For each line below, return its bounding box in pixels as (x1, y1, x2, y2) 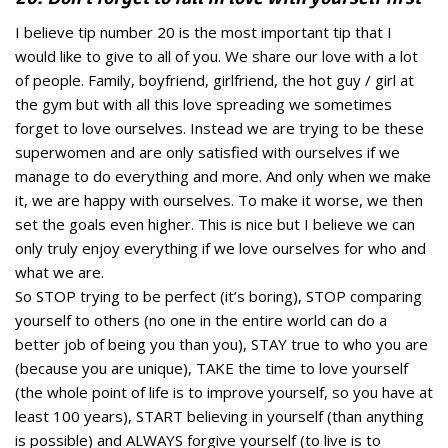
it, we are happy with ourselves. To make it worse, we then (15, 190, 423, 211)
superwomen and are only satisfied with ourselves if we (15, 142, 400, 163)
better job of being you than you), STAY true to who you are (15, 334, 428, 355)
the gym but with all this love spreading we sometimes (15, 94, 392, 115)
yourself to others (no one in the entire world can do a (15, 310, 387, 331)
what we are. (15, 262, 104, 283)
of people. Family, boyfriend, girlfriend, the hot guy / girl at (15, 70, 414, 91)
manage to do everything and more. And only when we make (15, 166, 431, 187)
